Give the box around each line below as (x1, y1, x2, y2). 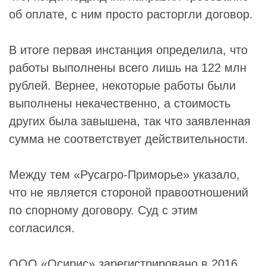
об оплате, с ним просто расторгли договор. (9, 8, 253, 21)
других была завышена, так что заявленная (9, 115, 251, 128)
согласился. (9, 221, 75, 235)
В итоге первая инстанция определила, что (9, 43, 248, 56)
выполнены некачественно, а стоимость (9, 97, 230, 110)
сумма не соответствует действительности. (9, 132, 248, 145)
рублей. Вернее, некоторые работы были (9, 79, 236, 92)
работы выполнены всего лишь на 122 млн (9, 61, 246, 74)
